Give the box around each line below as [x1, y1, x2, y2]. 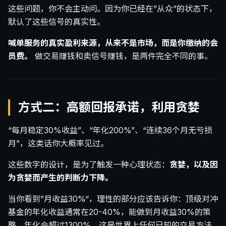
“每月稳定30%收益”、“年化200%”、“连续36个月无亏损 [8, 125, 212, 136]
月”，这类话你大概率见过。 [8, 138, 108, 149]
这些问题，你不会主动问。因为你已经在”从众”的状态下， [8, 4, 217, 14]
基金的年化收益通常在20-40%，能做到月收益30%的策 [8, 207, 211, 217]
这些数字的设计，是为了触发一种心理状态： [8, 159, 169, 170]
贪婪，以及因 [169, 159, 218, 170]
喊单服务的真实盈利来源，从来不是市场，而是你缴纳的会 [8, 38, 218, 48]
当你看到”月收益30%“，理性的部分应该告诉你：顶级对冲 [8, 194, 218, 204]
